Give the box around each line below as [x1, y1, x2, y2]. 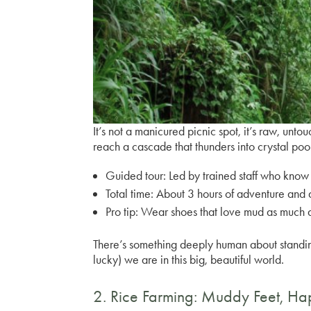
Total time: [106, 186, 154, 202]
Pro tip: [106, 204, 139, 220]
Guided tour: [106, 168, 167, 184]
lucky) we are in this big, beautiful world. [93, 252, 285, 268]
